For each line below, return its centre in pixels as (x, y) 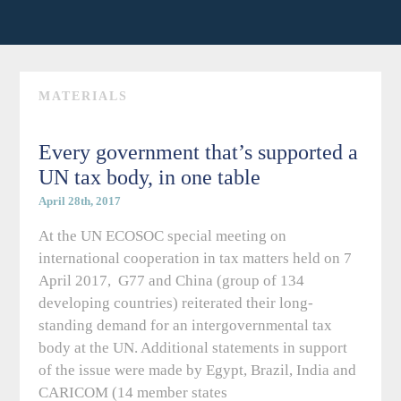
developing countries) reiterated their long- (175, 303)
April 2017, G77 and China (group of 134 (171, 281)
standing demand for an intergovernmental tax (185, 326)
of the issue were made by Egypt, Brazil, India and (197, 371)
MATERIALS (83, 97)
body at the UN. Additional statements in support (192, 348)
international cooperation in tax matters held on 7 (195, 259)
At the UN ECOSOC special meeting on (162, 236)
